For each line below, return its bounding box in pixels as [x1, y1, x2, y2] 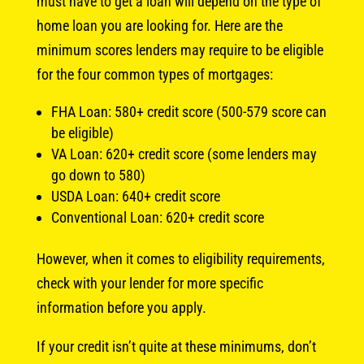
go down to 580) [50, 166, 145, 184]
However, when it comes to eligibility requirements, [36, 249, 325, 267]
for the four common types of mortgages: [36, 65, 273, 83]
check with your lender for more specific [36, 274, 263, 292]
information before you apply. [36, 298, 206, 316]
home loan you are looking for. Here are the [36, 16, 283, 34]
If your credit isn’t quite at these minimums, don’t [36, 337, 316, 355]
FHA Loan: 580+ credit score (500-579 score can [50, 102, 327, 120]
